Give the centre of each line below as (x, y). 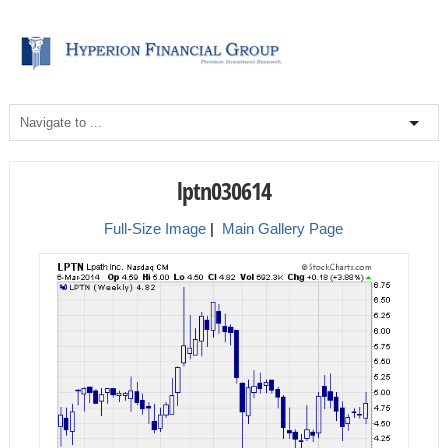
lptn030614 (223, 190)
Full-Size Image (155, 228)
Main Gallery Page (283, 228)
